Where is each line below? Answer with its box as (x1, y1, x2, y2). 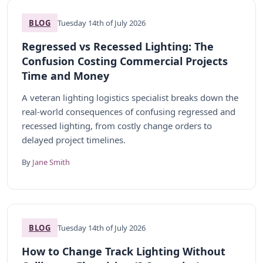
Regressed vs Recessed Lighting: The (22, 39, 214, 53)
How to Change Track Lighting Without (22, 244, 225, 258)
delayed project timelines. (22, 134, 126, 146)
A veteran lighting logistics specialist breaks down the (22, 92, 238, 103)
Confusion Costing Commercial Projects (22, 54, 228, 68)
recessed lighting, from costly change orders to (22, 120, 212, 131)
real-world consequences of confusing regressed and (22, 106, 235, 117)
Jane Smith (32, 157, 70, 167)
